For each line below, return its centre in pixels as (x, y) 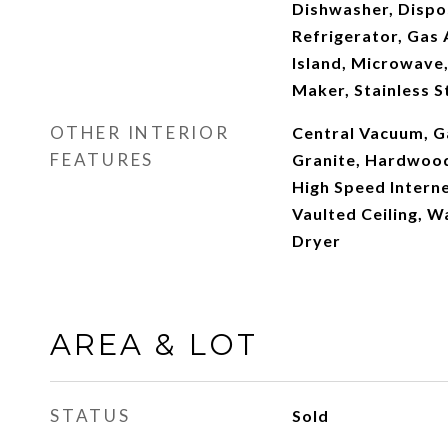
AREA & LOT (154, 344)
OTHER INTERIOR (140, 132)
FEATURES (102, 159)
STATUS (90, 415)
